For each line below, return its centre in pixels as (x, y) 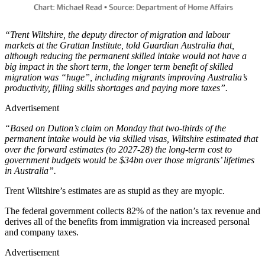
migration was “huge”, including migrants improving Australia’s (126, 77)
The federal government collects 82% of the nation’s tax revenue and (132, 211)
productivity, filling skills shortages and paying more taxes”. (116, 88)
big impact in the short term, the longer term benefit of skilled (119, 66)
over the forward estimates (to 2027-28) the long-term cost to (118, 149)
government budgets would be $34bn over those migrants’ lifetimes (130, 160)
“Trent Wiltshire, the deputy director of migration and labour (117, 34)
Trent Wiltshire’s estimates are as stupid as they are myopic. (115, 190)
